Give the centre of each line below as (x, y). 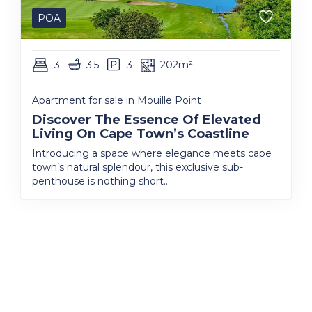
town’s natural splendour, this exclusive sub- (138, 167)
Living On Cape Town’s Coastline (141, 134)
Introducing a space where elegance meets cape (152, 153)
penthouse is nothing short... (101, 181)
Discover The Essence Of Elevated (147, 120)
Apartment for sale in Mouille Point (117, 100)
